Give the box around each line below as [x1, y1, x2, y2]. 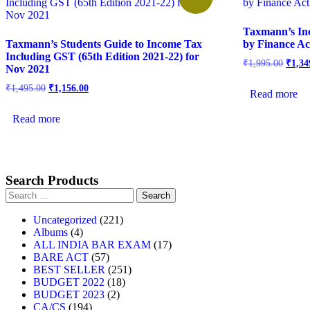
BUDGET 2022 [33, 276, 104, 289]
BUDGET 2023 [33, 289, 104, 301]
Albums [33, 226, 68, 239]
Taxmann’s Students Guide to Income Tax [6, 37, 202, 50]
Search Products [6, 173, 98, 188]
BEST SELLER [33, 264, 105, 276]
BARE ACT [33, 251, 89, 264]
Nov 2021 [6, 62, 50, 75]
